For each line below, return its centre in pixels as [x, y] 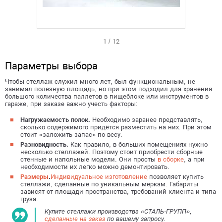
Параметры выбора [51, 66]
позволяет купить [175, 177]
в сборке [171, 159]
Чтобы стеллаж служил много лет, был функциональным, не [100, 82]
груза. [29, 199]
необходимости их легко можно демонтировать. [95, 167]
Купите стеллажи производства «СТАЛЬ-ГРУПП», [118, 211]
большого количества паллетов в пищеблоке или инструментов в [107, 96]
